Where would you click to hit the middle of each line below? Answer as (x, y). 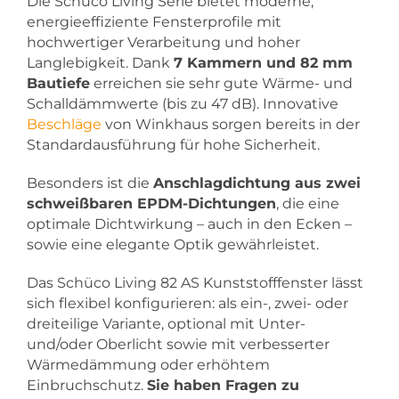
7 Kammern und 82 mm (263, 62)
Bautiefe (58, 83)
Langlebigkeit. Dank (100, 62)
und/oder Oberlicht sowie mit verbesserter (178, 344)
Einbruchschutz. (87, 385)
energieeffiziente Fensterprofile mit (154, 21)
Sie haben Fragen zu (223, 385)
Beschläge (64, 124)
